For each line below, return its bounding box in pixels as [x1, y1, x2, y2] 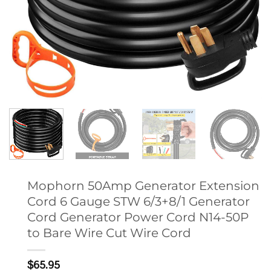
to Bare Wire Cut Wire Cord [27, 224, 191, 240]
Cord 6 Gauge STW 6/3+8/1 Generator [27, 193, 250, 209]
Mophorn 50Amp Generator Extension [27, 177, 260, 193]
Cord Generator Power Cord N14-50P [27, 209, 249, 224]
